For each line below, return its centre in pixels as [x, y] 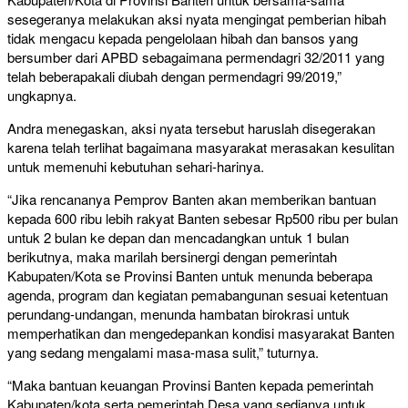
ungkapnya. [42, 96]
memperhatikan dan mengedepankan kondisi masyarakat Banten [201, 333]
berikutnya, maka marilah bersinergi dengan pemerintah [172, 257]
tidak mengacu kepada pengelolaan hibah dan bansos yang [183, 38]
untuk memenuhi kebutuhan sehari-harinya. [136, 167]
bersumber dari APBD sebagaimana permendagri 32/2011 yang [196, 57]
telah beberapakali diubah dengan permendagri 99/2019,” [174, 76]
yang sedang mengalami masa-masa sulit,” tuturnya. [163, 352]
